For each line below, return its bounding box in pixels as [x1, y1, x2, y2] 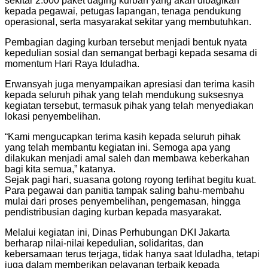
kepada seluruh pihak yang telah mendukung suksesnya [5, 89, 243, 100]
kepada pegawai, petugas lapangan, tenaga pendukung [5, 5, 241, 16]
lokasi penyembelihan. [5, 111, 100, 121]
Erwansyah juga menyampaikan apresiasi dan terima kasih [5, 78, 255, 89]
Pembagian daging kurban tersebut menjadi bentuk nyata [5, 36, 247, 47]
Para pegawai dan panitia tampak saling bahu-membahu [5, 185, 245, 196]
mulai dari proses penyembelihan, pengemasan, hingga [5, 196, 240, 206]
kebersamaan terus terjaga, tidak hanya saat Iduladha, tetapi [5, 248, 260, 259]
